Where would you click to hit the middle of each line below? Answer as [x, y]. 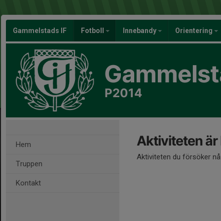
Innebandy [140, 31]
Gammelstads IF [40, 31]
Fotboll [93, 31]
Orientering [195, 31]
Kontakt [28, 183]
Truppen [29, 164]
